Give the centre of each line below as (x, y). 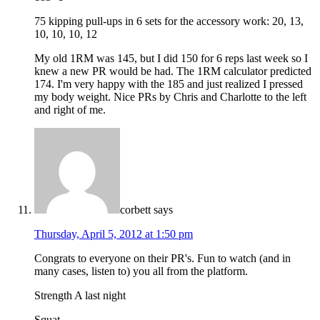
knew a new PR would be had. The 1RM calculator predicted (173, 71)
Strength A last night (80, 295)
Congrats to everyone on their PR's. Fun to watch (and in (162, 258)
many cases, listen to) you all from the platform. (141, 271)
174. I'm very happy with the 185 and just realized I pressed (169, 84)
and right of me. (70, 109)
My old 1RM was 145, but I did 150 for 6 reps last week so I (171, 58)
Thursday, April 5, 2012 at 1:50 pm (114, 234)
